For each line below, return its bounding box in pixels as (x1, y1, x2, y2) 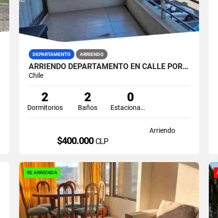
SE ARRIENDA (26, 169, 57, 175)
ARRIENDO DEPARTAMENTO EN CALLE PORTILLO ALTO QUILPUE (182, 61, 188, 71)
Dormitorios (27, 103, 63, 111)
